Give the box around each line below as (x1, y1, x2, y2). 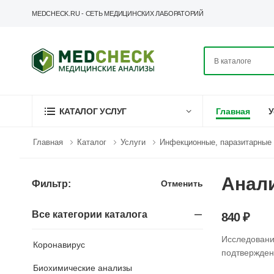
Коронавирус (33, 240, 85, 250)
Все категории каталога (32, 209, 147, 220)
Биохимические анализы (33, 263, 132, 273)
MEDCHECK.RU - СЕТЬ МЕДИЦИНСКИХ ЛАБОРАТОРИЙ (32, 10, 204, 17)
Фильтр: (32, 179, 71, 189)
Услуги (120, 138, 146, 147)
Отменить (161, 178, 203, 188)
